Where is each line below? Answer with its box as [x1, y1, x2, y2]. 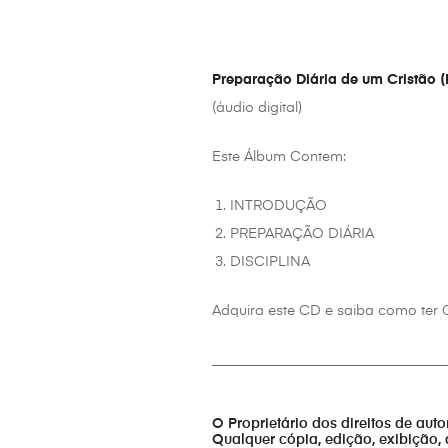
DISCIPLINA [230, 254, 311, 269]
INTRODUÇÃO [230, 198, 328, 213]
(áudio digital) [212, 100, 302, 115]
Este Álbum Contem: [212, 149, 346, 164]
